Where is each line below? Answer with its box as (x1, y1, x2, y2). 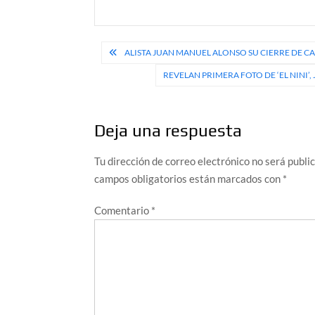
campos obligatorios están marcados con (94, 172, 283, 186)
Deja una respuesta (94, 121, 243, 141)
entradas (94, 86, 178, 112)
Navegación (94, 40, 204, 65)
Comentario (94, 204, 152, 217)
